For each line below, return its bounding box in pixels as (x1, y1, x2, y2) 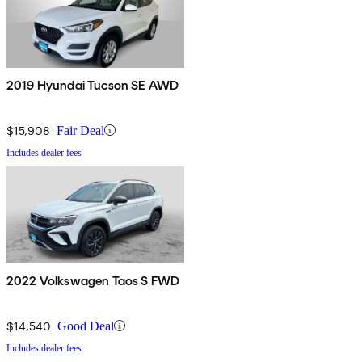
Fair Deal (57, 123, 104, 137)
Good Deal (57, 318, 114, 333)
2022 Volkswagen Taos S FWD (6, 272, 180, 288)
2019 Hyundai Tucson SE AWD (6, 77, 179, 93)
